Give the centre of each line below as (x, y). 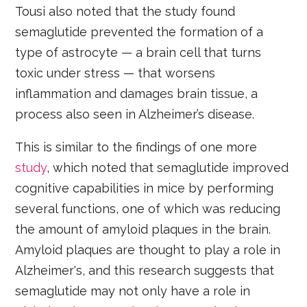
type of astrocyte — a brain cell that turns (138, 53)
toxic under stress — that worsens (115, 73)
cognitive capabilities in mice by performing (145, 188)
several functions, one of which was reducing (148, 209)
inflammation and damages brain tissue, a (137, 94)
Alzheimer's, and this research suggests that (145, 271)
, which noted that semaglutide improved (168, 168)
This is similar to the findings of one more (136, 147)
